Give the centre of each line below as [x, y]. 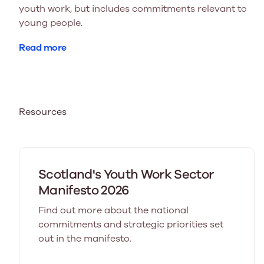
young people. [51, 23]
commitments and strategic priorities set [131, 224]
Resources [43, 112]
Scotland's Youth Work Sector [126, 174]
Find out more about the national [113, 210]
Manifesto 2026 [84, 190]
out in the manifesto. [85, 238]
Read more [43, 47]
